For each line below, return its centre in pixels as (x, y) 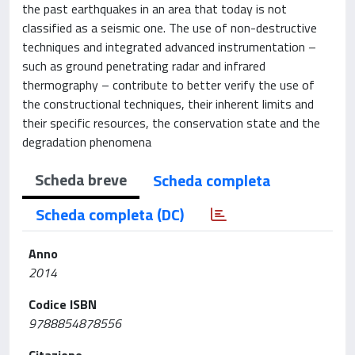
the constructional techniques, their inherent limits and (168, 103)
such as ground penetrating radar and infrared (144, 65)
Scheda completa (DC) (110, 214)
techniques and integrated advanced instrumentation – (169, 46)
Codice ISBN (63, 304)
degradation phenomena (87, 141)
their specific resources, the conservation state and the (171, 122)
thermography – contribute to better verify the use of (168, 84)
